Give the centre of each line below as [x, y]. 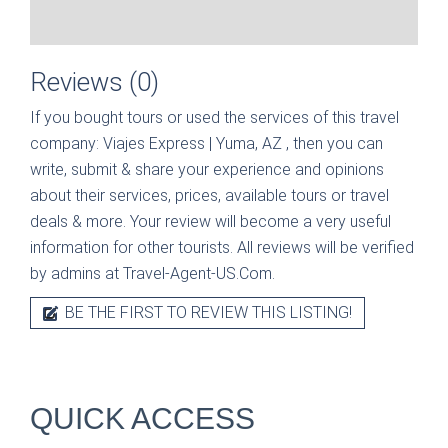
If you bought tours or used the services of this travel [214, 117]
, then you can [334, 143]
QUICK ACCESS [142, 418]
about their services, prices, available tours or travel [209, 195]
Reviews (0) [94, 81]
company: [66, 143]
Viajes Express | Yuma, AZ [194, 143]
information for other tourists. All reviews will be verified [222, 247]
